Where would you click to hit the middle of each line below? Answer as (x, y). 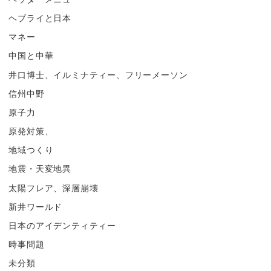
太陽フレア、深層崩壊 (54, 188)
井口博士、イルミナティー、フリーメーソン (98, 74)
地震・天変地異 (40, 169)
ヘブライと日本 (40, 18)
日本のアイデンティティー (62, 225)
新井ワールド (36, 206)
